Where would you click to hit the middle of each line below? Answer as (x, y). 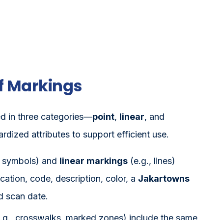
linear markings (94, 160)
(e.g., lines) (151, 160)
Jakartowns (164, 178)
